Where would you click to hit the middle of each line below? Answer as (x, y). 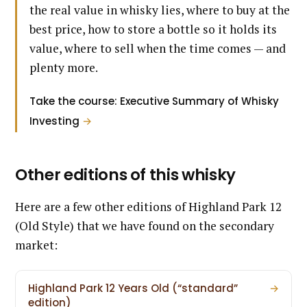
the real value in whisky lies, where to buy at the (160, 10)
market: (36, 245)
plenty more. (64, 67)
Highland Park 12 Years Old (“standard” (133, 288)
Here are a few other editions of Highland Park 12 (148, 206)
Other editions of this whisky (125, 174)
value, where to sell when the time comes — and (158, 48)
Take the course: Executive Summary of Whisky (154, 101)
